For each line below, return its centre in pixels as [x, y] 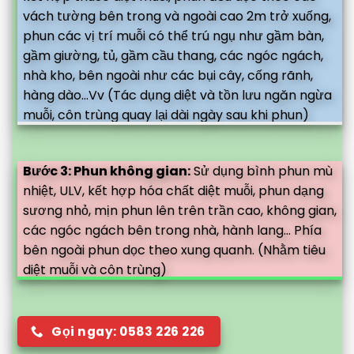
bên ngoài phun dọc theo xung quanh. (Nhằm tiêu [174, 250]
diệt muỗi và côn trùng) [95, 269]
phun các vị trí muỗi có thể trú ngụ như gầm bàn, [173, 36]
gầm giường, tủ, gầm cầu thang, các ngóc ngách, [173, 55]
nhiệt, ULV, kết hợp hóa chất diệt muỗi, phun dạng [173, 190]
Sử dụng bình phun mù [262, 171]
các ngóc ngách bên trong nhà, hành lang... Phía [172, 230]
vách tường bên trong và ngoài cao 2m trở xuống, [177, 16]
